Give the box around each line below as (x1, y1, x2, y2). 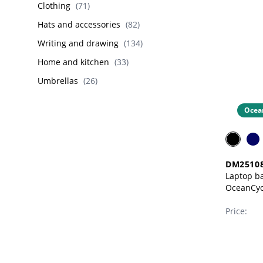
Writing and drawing (38, 38, 119, 49)
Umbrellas (38, 75, 78, 86)
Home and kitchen (38, 56, 109, 68)
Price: (225, 205, 247, 217)
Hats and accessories (38, 19, 120, 30)
